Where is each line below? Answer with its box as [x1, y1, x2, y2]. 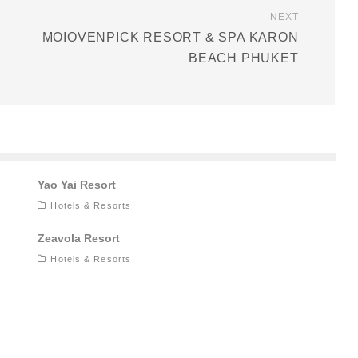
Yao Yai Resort [38, 178, 117, 192]
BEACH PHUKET [189, 51, 299, 66]
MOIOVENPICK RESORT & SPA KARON [42, 30, 299, 45]
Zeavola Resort [38, 232, 121, 245]
